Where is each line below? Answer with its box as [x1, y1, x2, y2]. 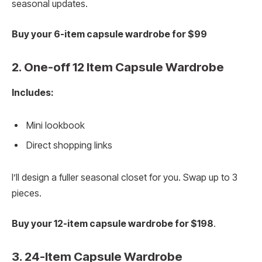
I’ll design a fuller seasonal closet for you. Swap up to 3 [12, 172, 237, 184]
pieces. [12, 188, 42, 199]
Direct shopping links [26, 139, 112, 151]
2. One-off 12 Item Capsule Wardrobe [12, 59, 226, 74]
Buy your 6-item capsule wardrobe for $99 [12, 28, 207, 40]
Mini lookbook [26, 119, 85, 131]
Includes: [12, 87, 53, 98]
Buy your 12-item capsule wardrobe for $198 [12, 218, 213, 229]
